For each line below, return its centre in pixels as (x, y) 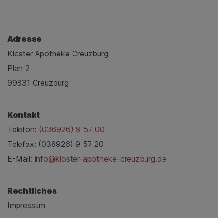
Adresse (25, 39)
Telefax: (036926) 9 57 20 (55, 144)
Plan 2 (18, 68)
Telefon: (23, 130)
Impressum (26, 206)
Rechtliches (32, 191)
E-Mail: (21, 159)
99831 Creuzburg (38, 83)
